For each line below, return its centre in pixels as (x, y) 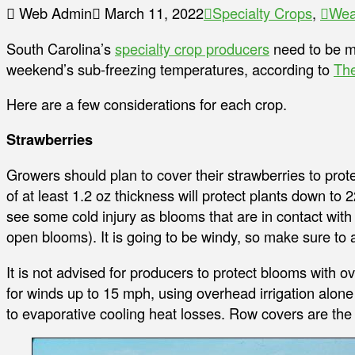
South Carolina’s (61, 48)
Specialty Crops (262, 13)
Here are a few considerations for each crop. (147, 103)
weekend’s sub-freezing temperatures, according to (170, 69)
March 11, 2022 (152, 13)
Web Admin (53, 13)
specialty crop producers (192, 48)
